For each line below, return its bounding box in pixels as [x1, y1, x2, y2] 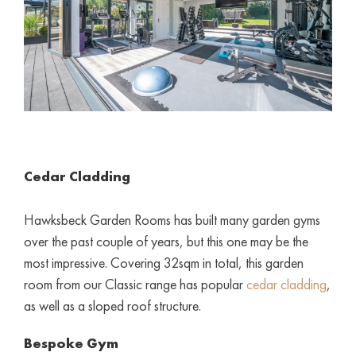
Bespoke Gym [23, 333, 118, 352]
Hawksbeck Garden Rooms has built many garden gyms [23, 210, 320, 229]
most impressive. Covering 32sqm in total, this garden [23, 253, 304, 272]
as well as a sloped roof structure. [23, 296, 201, 315]
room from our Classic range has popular [23, 274, 246, 293]
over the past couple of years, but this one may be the [23, 231, 308, 250]
